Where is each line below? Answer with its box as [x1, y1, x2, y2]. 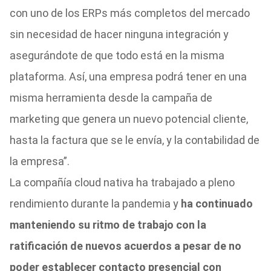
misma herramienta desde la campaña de [9, 91, 212, 104]
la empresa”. [9, 155, 70, 168]
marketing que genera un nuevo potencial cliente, [9, 113, 248, 125]
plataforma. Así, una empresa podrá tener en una [9, 70, 247, 83]
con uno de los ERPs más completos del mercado [9, 7, 250, 19]
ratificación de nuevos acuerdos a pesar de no [9, 240, 241, 252]
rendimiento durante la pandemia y [9, 197, 181, 210]
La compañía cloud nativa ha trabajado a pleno [9, 176, 235, 189]
